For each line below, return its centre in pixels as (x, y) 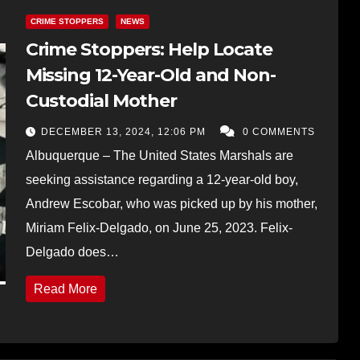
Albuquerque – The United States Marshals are (159, 155)
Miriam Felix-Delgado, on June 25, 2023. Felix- (159, 227)
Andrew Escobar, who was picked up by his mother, (171, 203)
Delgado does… (72, 252)
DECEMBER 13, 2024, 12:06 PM (125, 131)
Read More (65, 288)
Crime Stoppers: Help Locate (149, 49)
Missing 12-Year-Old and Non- (151, 75)
